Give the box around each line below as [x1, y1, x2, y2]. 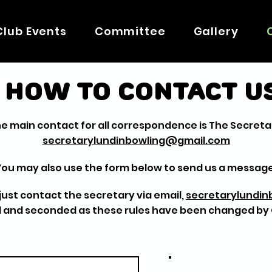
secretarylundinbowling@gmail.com [42, 134, 230, 148]
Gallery [193, 24, 239, 39]
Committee [94, 24, 166, 39]
